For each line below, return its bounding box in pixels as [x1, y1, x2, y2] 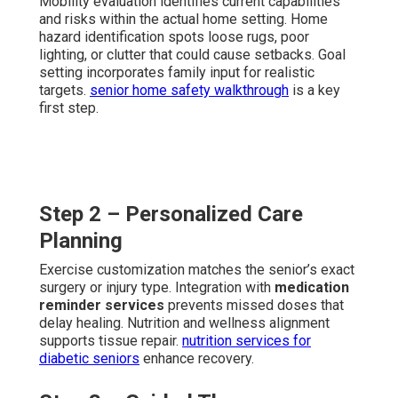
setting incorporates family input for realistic [39, 63, 314, 81]
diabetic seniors [39, 349, 139, 367]
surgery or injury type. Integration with [39, 278, 275, 296]
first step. [39, 99, 99, 116]
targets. [39, 81, 90, 99]
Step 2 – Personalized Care [39, 201, 303, 227]
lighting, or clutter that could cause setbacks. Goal [39, 45, 346, 63]
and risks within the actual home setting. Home [39, 10, 328, 28]
